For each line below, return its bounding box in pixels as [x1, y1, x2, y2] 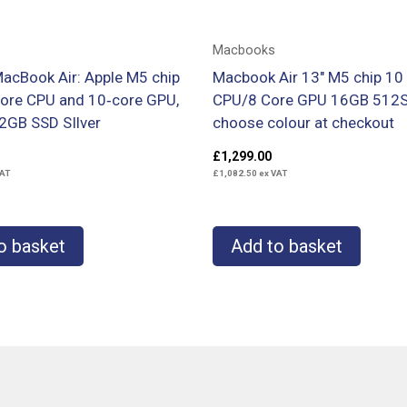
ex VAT [257, 168, 287, 179]
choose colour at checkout [213, 113, 394, 132]
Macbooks [213, 43, 275, 59]
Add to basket [231, 235, 342, 258]
